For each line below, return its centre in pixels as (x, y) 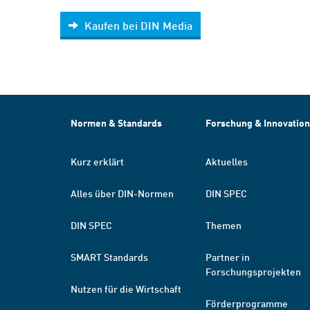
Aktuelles (227, 161)
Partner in (228, 257)
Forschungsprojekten (253, 271)
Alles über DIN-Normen (122, 193)
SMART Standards (109, 257)
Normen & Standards (116, 123)
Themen (224, 225)
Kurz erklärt (97, 161)
